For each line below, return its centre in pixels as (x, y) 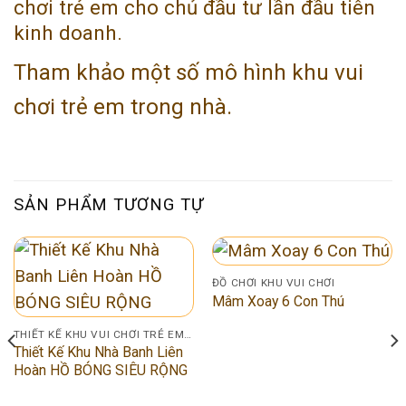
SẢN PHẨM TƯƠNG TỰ (109, 204)
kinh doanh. (68, 33)
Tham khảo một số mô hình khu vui (188, 73)
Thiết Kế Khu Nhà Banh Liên (98, 353)
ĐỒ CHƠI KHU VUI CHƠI (273, 282)
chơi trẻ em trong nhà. (123, 107)
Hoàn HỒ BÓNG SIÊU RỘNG (100, 371)
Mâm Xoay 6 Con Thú (278, 302)
